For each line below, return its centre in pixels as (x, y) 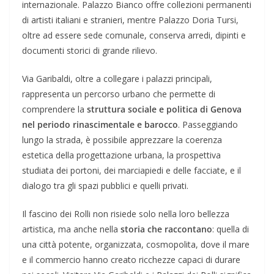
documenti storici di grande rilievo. (90, 50)
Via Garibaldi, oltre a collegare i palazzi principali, (117, 78)
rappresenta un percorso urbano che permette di (119, 94)
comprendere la (54, 109)
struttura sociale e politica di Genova (164, 109)
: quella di (231, 229)
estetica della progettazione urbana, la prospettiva (121, 155)
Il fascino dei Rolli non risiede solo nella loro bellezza (126, 213)
